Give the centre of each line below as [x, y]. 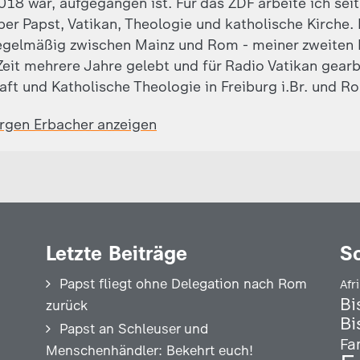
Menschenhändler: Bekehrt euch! [149, 350]
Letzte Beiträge [116, 253]
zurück [66, 305]
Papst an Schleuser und [133, 329]
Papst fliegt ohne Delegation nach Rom [183, 284]
